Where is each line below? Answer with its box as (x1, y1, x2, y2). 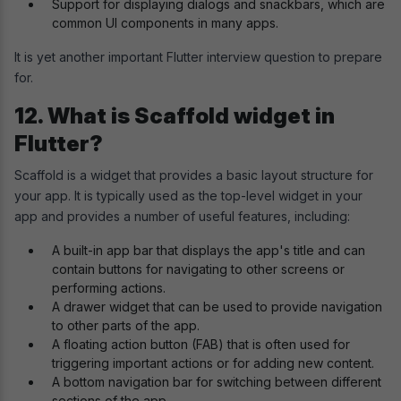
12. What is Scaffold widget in (14, 102, 335, 129)
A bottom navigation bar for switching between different (52, 373, 381, 389)
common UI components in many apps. (52, 14, 278, 30)
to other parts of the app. (52, 317, 200, 333)
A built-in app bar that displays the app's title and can (52, 242, 365, 258)
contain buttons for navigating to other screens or (52, 260, 345, 277)
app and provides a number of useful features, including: (14, 208, 350, 224)
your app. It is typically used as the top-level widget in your (14, 187, 363, 203)
